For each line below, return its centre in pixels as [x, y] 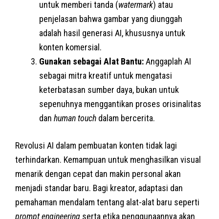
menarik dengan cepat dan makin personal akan [98, 174]
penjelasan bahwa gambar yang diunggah [111, 19]
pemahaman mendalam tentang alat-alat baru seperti [108, 202]
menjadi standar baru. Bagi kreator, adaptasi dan [99, 188]
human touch [75, 118]
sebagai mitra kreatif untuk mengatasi [106, 75]
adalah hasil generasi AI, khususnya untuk [112, 33]
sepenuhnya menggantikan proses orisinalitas [120, 104]
